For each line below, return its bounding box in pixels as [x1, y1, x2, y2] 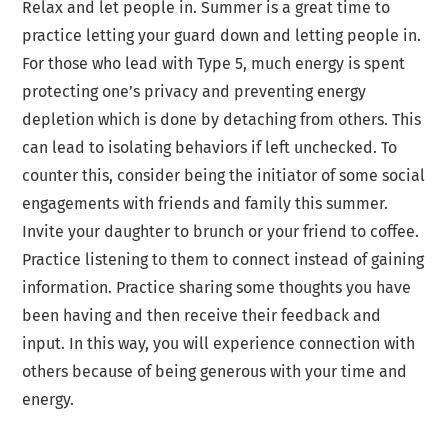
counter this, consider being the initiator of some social [22, 166, 426, 186]
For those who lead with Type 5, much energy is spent [22, 54, 406, 74]
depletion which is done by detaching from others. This [22, 110, 422, 130]
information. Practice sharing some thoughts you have [22, 278, 412, 298]
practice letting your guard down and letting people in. [22, 26, 422, 46]
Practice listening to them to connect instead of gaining [22, 250, 425, 270]
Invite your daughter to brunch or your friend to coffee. [22, 222, 420, 242]
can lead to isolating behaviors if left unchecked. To [22, 138, 398, 158]
